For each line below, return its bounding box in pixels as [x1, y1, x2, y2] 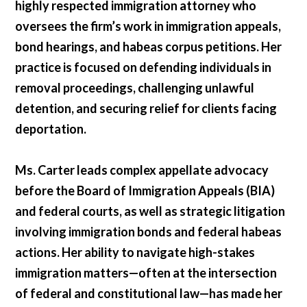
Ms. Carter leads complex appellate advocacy [15, 162, 269, 178]
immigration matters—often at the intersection [15, 265, 278, 281]
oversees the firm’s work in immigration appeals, [15, 19, 282, 34]
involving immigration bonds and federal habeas [15, 224, 282, 240]
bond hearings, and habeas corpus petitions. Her [15, 39, 282, 55]
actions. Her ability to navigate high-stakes [15, 245, 256, 260]
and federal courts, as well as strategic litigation [15, 204, 286, 219]
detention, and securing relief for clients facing [15, 101, 278, 116]
